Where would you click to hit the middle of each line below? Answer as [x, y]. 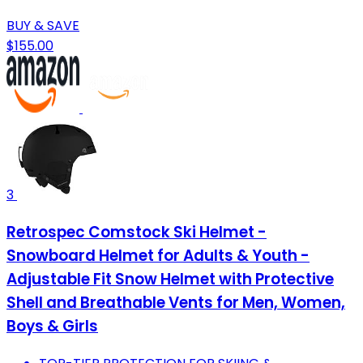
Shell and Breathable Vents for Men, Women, [176, 302]
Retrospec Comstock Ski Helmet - [137, 232]
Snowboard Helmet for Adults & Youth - [158, 255]
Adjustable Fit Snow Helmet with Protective [170, 279]
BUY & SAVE [43, 26]
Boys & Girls [52, 326]
